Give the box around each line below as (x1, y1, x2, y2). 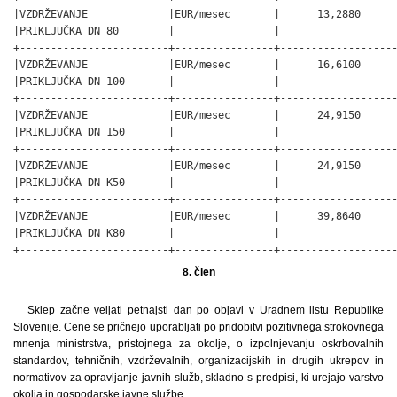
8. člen (182, 265, 215, 278)
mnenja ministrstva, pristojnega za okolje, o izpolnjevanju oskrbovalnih (13, 337, 384, 350)
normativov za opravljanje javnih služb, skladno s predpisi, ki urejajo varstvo (13, 370, 384, 384)
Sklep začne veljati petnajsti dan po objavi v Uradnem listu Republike (27, 303, 384, 316)
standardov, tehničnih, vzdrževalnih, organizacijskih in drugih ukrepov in (13, 354, 384, 367)
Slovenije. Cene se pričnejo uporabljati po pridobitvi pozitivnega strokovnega (13, 320, 384, 333)
